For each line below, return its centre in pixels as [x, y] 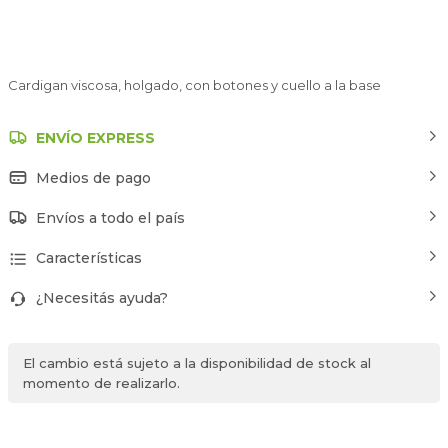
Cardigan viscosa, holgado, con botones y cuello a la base [194, 84]
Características [89, 257]
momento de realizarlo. [101, 382]
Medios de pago [93, 177]
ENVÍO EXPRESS [95, 137]
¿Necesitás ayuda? [102, 297]
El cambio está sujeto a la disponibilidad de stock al [197, 362]
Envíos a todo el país [110, 217]
